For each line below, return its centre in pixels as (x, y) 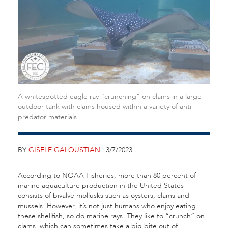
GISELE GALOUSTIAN (64, 150)
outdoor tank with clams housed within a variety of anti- (106, 107)
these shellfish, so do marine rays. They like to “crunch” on (111, 216)
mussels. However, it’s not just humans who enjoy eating (107, 206)
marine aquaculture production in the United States (101, 186)
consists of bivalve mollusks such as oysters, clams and (104, 196)
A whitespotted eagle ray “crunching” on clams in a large (110, 96)
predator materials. (48, 117)
